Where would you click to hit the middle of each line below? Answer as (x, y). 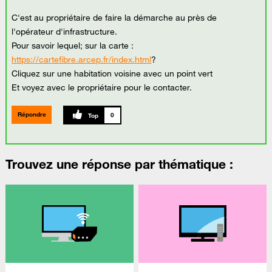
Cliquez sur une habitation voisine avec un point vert (112, 73)
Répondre (32, 115)
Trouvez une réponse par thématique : (119, 164)
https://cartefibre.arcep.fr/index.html (82, 59)
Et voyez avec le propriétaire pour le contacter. (102, 87)
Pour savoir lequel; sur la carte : (73, 45)
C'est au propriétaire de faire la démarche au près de (114, 17)
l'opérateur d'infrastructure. (65, 31)
